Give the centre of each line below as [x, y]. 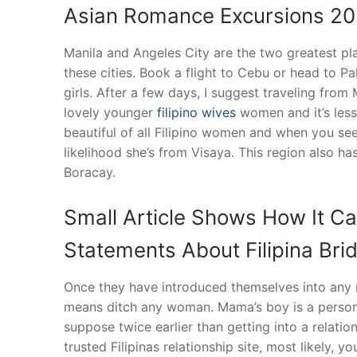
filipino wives [196, 112]
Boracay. [90, 172]
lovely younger [110, 112]
